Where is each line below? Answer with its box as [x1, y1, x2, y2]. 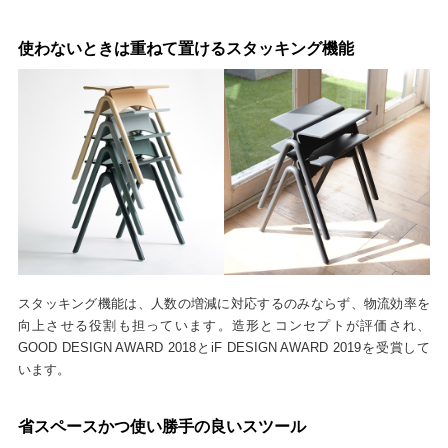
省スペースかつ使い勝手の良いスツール [17, 418, 306, 436]
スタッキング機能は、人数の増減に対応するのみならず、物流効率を [17, 296, 431, 312]
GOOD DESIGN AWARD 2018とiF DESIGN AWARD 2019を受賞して [17, 340, 431, 356]
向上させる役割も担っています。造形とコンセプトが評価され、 [17, 318, 431, 334]
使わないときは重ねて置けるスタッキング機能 [17, 39, 354, 57]
